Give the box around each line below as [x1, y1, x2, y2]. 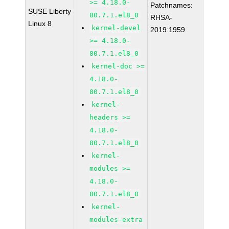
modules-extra [89, 216, 143, 223]
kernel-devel [91, 24, 141, 32]
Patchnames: [150, 1, 193, 9]
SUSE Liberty [28, 7, 72, 15]
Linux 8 [28, 19, 52, 28]
